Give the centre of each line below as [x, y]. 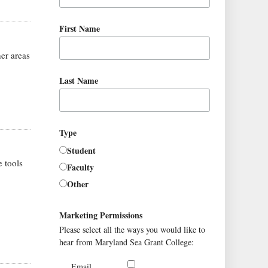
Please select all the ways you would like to [133, 230]
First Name [80, 28]
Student [82, 150]
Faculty [81, 167]
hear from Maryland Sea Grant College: [127, 242]
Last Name [79, 80]
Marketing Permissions [101, 215]
